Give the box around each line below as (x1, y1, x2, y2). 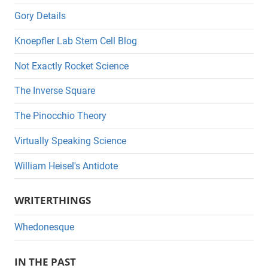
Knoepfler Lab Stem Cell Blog (14, 35, 137, 47)
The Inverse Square (14, 85, 95, 97)
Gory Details (14, 10, 66, 22)
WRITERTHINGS (14, 193, 91, 208)
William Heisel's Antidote (14, 160, 118, 172)
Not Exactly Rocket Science (14, 60, 129, 72)
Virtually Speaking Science (14, 135, 126, 147)
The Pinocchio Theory (14, 110, 106, 122)
